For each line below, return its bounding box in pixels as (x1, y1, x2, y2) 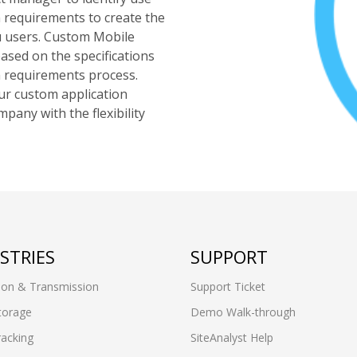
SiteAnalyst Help (190, 330, 273, 345)
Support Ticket (190, 279, 265, 294)
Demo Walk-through (190, 304, 296, 320)
